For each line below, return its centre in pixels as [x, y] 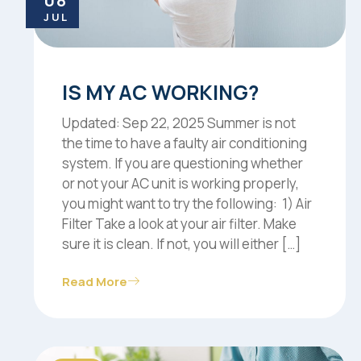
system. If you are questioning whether [183, 164]
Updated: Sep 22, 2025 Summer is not [179, 123]
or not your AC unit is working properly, [180, 184]
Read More [95, 282]
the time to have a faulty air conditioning [185, 143]
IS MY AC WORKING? [160, 93]
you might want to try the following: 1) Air [187, 204]
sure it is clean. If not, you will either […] [181, 244]
